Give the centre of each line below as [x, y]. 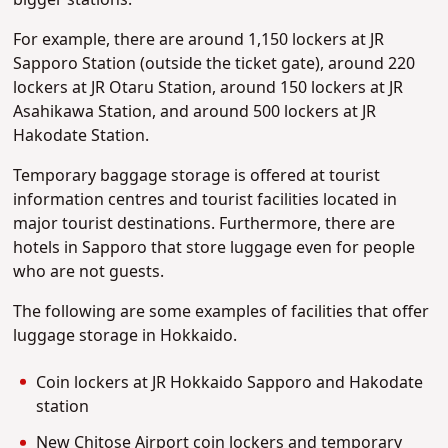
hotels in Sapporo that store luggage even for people [214, 248]
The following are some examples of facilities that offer [221, 312]
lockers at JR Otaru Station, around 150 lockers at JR [208, 88]
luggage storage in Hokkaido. [125, 336]
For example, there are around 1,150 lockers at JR [199, 40]
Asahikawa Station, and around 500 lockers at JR [195, 112]
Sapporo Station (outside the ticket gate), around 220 [214, 64]
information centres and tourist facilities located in [205, 200]
